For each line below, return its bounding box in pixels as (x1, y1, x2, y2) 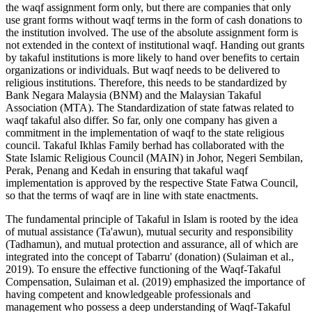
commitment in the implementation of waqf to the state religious (6, 126, 284, 139)
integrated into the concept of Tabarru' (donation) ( (6, 250, 226, 263)
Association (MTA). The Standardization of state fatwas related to (6, 101, 294, 114)
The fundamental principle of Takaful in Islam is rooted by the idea (6, 212, 298, 225)
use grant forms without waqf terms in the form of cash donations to (6, 13, 302, 26)
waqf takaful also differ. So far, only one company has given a (6, 114, 277, 126)
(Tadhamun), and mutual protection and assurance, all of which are (6, 237, 298, 250)
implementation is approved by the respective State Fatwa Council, (6, 176, 298, 189)
